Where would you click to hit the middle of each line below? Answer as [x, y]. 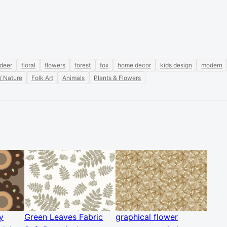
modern [212, 65]
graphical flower [147, 217]
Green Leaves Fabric [64, 217]
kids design [176, 65]
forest [83, 65]
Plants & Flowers [117, 78]
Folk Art [42, 78]
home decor [134, 65]
